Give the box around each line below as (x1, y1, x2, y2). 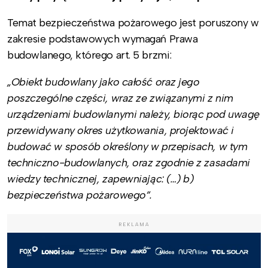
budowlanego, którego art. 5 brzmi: (7, 48, 172, 62)
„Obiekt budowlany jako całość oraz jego (7, 75, 200, 89)
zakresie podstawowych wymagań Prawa (7, 32, 198, 45)
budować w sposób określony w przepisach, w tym (7, 139, 248, 153)
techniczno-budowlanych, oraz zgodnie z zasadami (7, 156, 250, 169)
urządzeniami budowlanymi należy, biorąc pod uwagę (7, 107, 260, 121)
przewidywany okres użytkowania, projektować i (7, 123, 234, 137)
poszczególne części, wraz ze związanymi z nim (7, 91, 233, 105)
